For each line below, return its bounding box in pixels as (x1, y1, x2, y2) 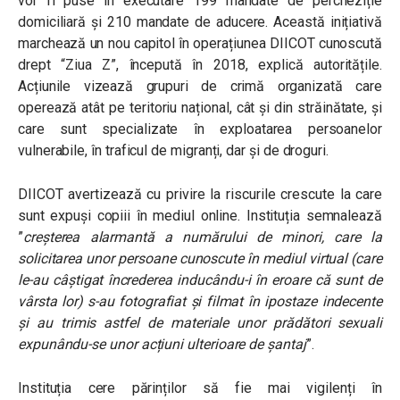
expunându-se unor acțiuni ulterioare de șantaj (18, 336, 306, 353)
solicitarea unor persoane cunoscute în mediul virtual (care (18, 250, 382, 267)
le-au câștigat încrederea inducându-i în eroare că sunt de (18, 271, 382, 288)
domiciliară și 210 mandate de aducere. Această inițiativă (18, 13, 382, 30)
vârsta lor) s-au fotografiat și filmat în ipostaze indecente (18, 293, 382, 310)
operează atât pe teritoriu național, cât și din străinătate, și (18, 99, 382, 116)
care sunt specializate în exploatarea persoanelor (18, 121, 382, 137)
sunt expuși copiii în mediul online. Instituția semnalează (18, 207, 382, 224)
